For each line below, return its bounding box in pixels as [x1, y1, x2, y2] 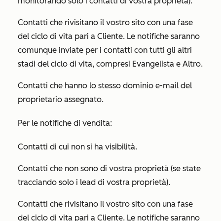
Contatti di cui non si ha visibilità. [18, 142, 137, 151]
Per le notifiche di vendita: [18, 118, 112, 128]
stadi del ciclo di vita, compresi [18, 59, 132, 69]
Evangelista [132, 59, 174, 69]
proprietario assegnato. [18, 95, 104, 104]
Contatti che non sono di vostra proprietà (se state [18, 164, 201, 173]
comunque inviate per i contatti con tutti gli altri [18, 45, 192, 55]
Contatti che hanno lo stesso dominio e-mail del [18, 81, 192, 90]
